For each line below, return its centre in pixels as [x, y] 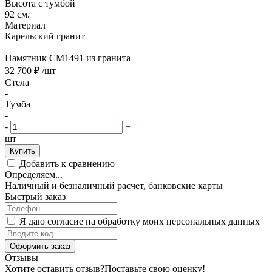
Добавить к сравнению [67, 163]
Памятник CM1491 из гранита [68, 58]
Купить [22, 151]
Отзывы [22, 257]
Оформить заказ [40, 246]
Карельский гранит [45, 36]
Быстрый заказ [35, 196]
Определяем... [34, 174]
